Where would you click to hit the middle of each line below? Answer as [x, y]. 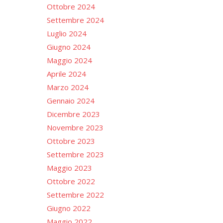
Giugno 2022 [68, 208]
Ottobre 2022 [71, 181]
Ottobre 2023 [71, 141]
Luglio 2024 [66, 33]
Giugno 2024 [68, 47]
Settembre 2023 [75, 154]
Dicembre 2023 [73, 114]
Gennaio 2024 [70, 100]
